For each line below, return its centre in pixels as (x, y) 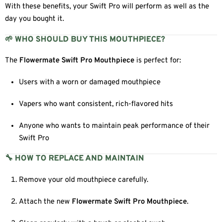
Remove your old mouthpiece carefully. (84, 180)
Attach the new (46, 202)
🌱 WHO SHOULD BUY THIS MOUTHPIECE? (85, 39)
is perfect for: (158, 61)
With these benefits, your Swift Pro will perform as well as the (107, 7)
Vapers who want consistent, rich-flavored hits (96, 104)
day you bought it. (34, 19)
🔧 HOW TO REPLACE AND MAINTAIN (75, 159)
